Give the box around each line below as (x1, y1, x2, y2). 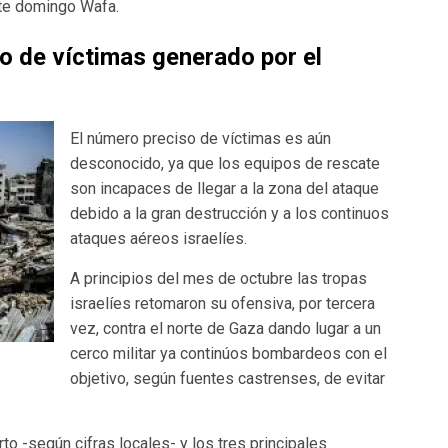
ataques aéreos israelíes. (70, 228, 247, 248)
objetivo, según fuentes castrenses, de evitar (70, 368, 385, 388)
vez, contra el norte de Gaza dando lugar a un (70, 318, 381, 338)
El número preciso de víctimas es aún (70, 128, 331, 148)
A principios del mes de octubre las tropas (70, 268, 367, 288)
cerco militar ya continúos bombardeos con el (70, 343, 387, 363)
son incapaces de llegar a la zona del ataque (70, 178, 379, 198)
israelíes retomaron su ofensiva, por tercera (70, 293, 375, 313)
